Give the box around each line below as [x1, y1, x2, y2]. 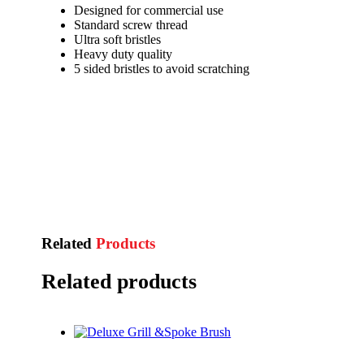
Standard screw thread [74, 17, 188, 32]
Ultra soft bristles [74, 32, 162, 46]
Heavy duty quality [74, 46, 173, 61]
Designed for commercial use [74, 2, 224, 17]
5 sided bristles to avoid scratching [74, 61, 250, 76]
